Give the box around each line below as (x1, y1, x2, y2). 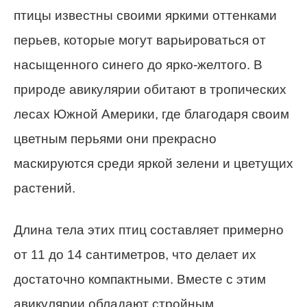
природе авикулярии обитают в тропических (14, 82, 286, 97)
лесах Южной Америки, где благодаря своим (14, 107, 289, 122)
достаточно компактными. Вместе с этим (14, 272, 266, 287)
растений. (14, 181, 75, 196)
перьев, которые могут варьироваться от (14, 33, 266, 48)
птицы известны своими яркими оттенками (14, 8, 277, 23)
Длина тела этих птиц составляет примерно (14, 223, 284, 238)
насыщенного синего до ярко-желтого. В (14, 58, 262, 73)
